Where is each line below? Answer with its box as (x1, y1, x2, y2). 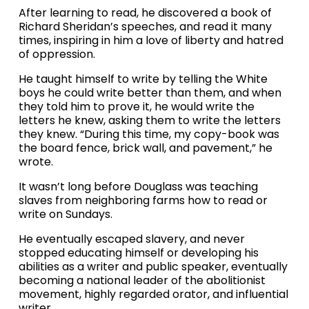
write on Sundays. (18, 206, 112, 223)
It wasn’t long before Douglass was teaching (18, 179, 258, 195)
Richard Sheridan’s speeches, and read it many (18, 19, 272, 35)
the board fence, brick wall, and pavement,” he (18, 140, 272, 157)
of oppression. (18, 46, 95, 63)
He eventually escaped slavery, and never (18, 231, 245, 248)
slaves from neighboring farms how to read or (18, 192, 268, 209)
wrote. (18, 154, 53, 170)
